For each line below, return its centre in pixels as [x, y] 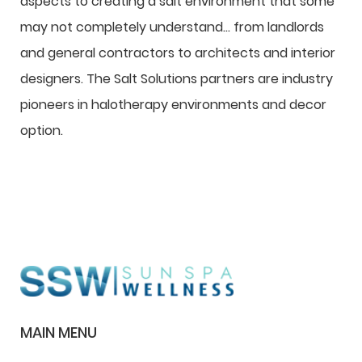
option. [42, 130]
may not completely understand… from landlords [172, 27]
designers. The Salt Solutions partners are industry [177, 79]
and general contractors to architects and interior [178, 53]
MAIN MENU [59, 332]
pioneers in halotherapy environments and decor [173, 105]
